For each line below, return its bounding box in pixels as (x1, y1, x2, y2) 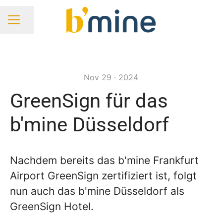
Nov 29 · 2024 (84, 72, 138, 82)
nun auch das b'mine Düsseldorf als (10, 185, 184, 197)
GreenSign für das (10, 89, 168, 112)
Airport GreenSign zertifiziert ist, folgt (10, 169, 197, 182)
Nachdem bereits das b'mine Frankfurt (10, 154, 199, 166)
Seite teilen (19, 19, 61, 30)
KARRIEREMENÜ (7, 20, 64, 29)
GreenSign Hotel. (10, 200, 97, 213)
